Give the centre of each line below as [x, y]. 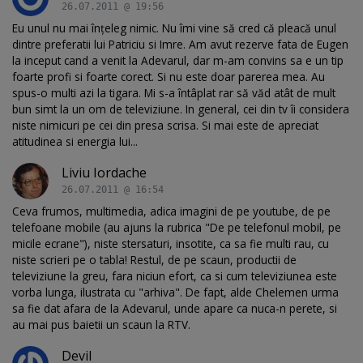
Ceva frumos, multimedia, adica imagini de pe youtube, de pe [171, 211]
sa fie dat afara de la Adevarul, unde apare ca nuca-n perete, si [175, 308]
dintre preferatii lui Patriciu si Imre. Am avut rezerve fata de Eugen [180, 44]
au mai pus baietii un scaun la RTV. [101, 324]
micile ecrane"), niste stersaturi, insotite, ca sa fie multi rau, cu [171, 243]
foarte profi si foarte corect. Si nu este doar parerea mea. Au [169, 76]
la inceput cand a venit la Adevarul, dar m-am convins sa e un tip [178, 60]
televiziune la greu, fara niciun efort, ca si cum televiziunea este [175, 275]
